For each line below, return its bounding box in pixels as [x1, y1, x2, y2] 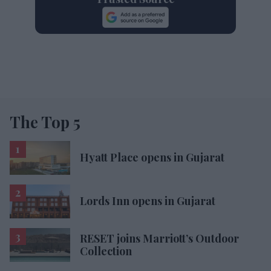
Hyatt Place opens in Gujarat [80, 150, 224, 165]
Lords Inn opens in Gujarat [80, 194, 215, 209]
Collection [80, 244, 132, 259]
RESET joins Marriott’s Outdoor [80, 231, 239, 246]
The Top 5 [10, 111, 80, 132]
